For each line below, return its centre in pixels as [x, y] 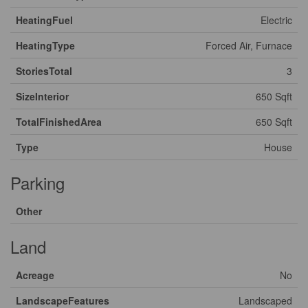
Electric [276, 20]
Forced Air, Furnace [249, 45]
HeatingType [45, 45]
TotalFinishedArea [59, 122]
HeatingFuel [44, 20]
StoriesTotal [44, 71]
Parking [37, 183]
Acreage [35, 275]
